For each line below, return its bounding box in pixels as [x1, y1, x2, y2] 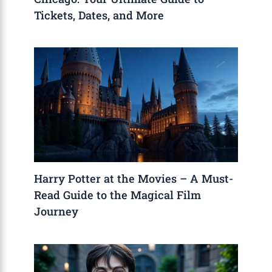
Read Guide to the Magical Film [34, 188, 202, 203]
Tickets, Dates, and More [34, 7, 165, 22]
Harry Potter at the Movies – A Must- [34, 171, 234, 186]
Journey [34, 204, 79, 219]
